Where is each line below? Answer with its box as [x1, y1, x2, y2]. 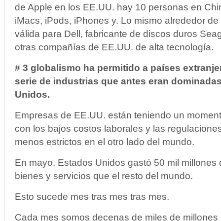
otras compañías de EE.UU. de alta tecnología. [15, 42, 214, 52]
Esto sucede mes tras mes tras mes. [15, 191, 169, 202]
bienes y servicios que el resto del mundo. [15, 171, 193, 181]
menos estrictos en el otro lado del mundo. [15, 137, 194, 147]
